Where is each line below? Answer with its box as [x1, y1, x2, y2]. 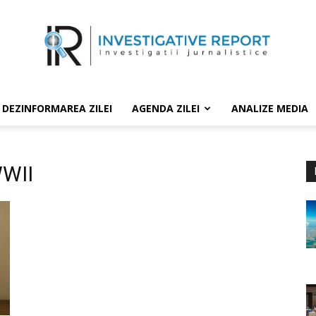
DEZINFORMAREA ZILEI [2, 102, 112, 115]
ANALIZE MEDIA [231, 102, 308, 115]
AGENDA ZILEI [132, 102, 200, 115]
